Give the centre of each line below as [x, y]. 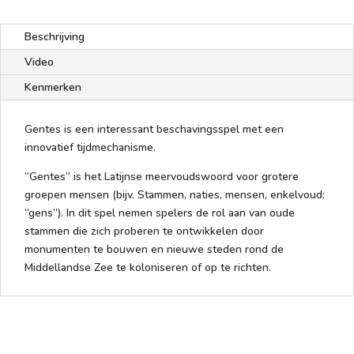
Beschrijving [55, 36]
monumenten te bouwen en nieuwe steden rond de [154, 249]
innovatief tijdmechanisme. [90, 147]
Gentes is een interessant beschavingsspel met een [154, 129]
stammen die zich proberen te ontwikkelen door [144, 231]
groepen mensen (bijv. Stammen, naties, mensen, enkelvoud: [175, 194]
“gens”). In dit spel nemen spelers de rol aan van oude [160, 213]
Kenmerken [53, 87]
